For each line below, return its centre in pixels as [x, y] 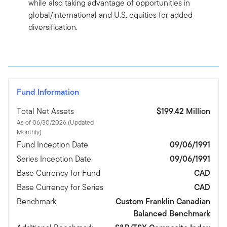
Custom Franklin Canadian [163, 202]
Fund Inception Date [52, 145]
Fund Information [48, 92]
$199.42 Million [183, 111]
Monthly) [29, 132]
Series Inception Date [54, 159]
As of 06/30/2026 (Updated [42, 123]
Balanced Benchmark [172, 214]
